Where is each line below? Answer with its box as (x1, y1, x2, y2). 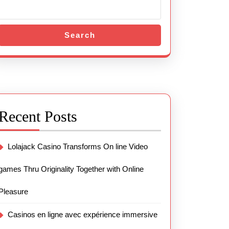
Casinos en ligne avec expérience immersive (8, 210, 157, 219)
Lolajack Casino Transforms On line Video (8, 142, 148, 151)
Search (64, 31, 96, 39)
